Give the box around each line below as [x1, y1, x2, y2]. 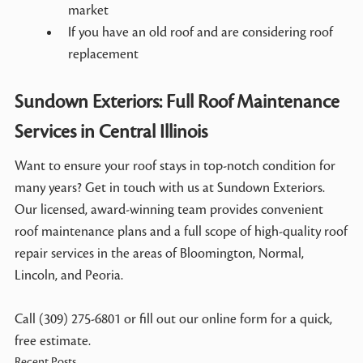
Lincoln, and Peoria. [14, 267, 123, 283]
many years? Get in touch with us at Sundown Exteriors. [14, 180, 325, 195]
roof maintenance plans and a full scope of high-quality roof [14, 224, 348, 239]
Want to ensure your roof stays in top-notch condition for [14, 158, 335, 173]
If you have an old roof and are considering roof [68, 24, 334, 40]
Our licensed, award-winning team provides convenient [14, 202, 323, 217]
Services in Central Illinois [14, 121, 207, 143]
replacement [68, 46, 139, 62]
